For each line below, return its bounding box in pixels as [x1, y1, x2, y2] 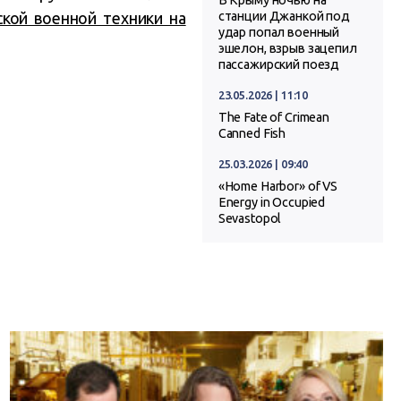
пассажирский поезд [218, 57, 340, 73]
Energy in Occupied [218, 195, 326, 210]
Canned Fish [218, 126, 286, 141]
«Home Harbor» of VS [218, 179, 338, 194]
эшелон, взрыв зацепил [218, 41, 357, 56]
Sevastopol [218, 211, 282, 226]
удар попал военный [218, 25, 340, 40]
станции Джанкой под [218, 9, 351, 24]
